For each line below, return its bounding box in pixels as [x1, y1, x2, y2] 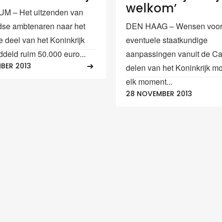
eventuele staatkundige [126, 34, 208, 46]
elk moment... [126, 75, 172, 87]
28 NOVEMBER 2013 [126, 89, 192, 99]
